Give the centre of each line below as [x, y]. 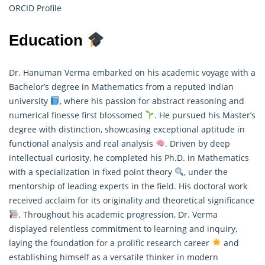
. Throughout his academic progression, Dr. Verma [118, 214]
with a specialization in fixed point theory [92, 172]
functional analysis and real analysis [82, 143]
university [30, 101]
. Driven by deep [197, 143]
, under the [206, 172]
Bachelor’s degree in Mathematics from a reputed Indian [121, 86]
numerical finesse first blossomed [77, 115]
